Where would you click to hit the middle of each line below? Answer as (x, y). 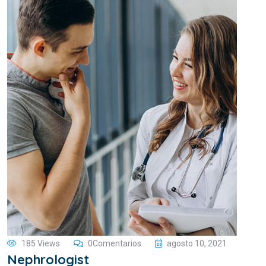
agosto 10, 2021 (197, 243)
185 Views (41, 243)
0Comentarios (115, 243)
